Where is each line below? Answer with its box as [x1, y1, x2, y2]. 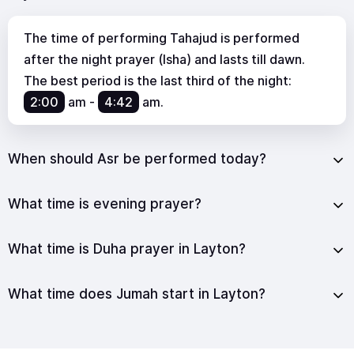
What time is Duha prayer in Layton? [8, 240, 246, 257]
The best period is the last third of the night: [24, 72, 292, 88]
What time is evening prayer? [8, 195, 201, 212]
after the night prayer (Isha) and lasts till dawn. [24, 51, 305, 67]
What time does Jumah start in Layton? [8, 285, 265, 302]
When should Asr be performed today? [8, 150, 266, 167]
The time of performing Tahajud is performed [24, 29, 299, 46]
